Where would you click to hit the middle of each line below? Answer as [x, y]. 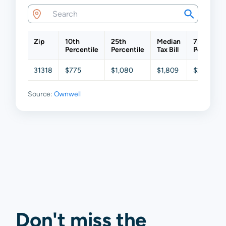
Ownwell [67, 94]
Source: [41, 94]
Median [169, 42]
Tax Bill [168, 50]
